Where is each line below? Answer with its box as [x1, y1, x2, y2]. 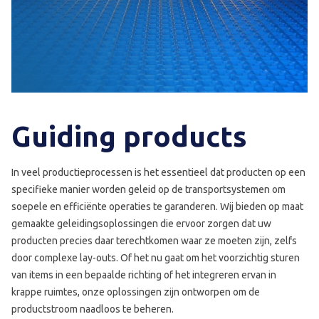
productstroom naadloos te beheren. [11, 303, 174, 315]
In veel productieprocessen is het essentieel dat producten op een [11, 167, 305, 178]
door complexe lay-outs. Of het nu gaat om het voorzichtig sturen [11, 252, 300, 263]
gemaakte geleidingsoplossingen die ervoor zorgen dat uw [11, 218, 271, 229]
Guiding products [11, 120, 247, 152]
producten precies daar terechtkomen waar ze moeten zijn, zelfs [11, 235, 297, 246]
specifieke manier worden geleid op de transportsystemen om [11, 184, 286, 195]
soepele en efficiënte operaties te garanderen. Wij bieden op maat [11, 201, 303, 212]
